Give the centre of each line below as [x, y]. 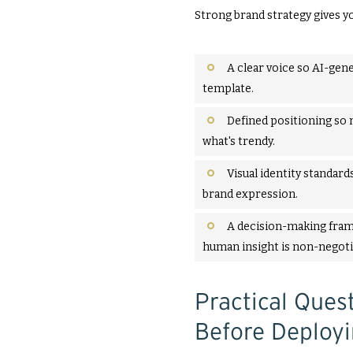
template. [228, 89]
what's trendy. [239, 142]
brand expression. [250, 195]
